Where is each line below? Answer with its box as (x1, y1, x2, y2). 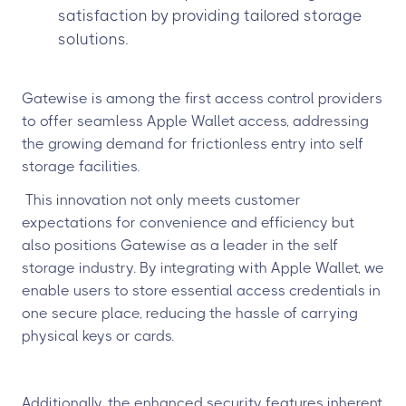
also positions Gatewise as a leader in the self (22, 237, 338, 254)
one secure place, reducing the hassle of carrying (22, 304, 358, 322)
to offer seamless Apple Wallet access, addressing (22, 112, 369, 130)
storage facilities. (22, 158, 140, 175)
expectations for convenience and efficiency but (22, 214, 354, 231)
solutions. (58, 30, 128, 48)
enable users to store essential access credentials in (22, 282, 381, 299)
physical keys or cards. (22, 327, 174, 344)
